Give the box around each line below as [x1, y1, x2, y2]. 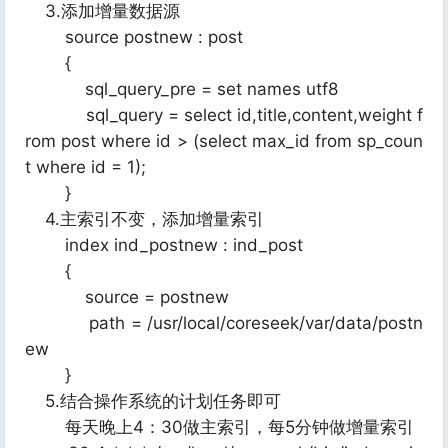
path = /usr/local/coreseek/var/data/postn [25, 313, 423, 333]
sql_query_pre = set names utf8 [25, 79, 338, 99]
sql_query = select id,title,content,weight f [25, 105, 423, 125]
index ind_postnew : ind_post [25, 235, 303, 255]
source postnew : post [25, 27, 243, 47]
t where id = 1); [25, 157, 146, 177]
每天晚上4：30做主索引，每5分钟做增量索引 [25, 417, 414, 437]
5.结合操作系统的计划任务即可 [25, 391, 281, 411]
